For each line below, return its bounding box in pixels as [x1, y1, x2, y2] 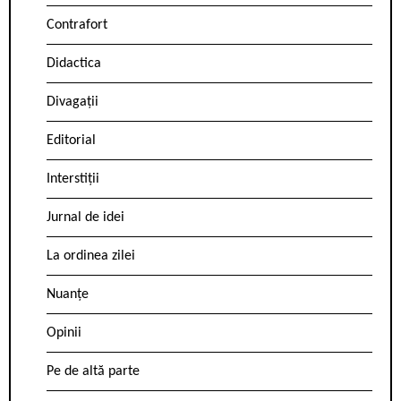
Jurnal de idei [47, 210, 124, 226]
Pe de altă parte [47, 364, 140, 380]
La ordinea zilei [47, 249, 135, 264]
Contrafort [47, 18, 107, 33]
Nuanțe [47, 287, 89, 303]
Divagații [47, 95, 98, 110]
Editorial [47, 133, 96, 149]
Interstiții [47, 172, 99, 187]
